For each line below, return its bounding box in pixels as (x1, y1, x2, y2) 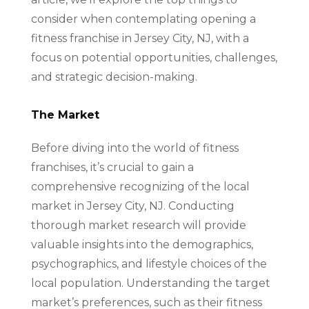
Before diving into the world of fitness (30, 141, 239, 154)
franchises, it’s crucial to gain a (30, 161, 194, 174)
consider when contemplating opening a (30, 12, 256, 26)
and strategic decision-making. (30, 70, 197, 83)
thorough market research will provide (30, 219, 246, 232)
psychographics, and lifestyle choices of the (30, 257, 267, 270)
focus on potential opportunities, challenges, (30, 51, 277, 64)
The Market (30, 108, 99, 121)
